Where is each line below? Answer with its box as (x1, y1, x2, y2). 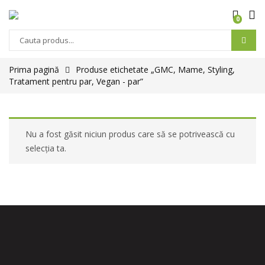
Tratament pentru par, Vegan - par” (9, 76, 143, 87)
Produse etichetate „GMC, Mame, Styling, (76, 64, 235, 75)
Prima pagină (9, 64, 59, 75)
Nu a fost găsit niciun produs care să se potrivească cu (25, 128, 235, 140)
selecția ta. (25, 143, 66, 154)
